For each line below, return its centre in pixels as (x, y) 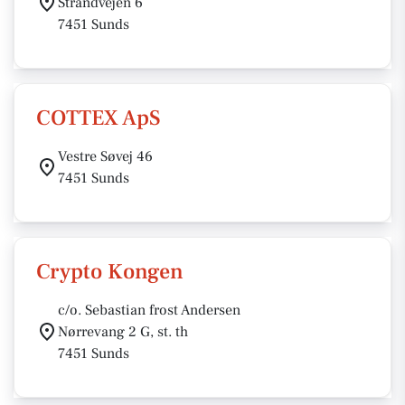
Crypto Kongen (110, 272)
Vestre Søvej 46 (105, 156)
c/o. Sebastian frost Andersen (149, 310)
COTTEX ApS (99, 118)
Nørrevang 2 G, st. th (123, 332)
